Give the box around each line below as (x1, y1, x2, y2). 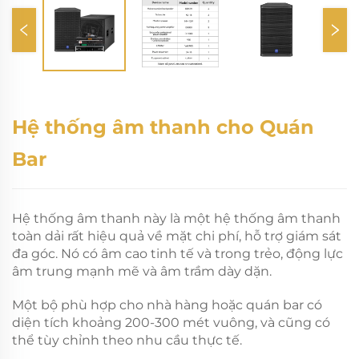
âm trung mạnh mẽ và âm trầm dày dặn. (12, 264, 272, 280)
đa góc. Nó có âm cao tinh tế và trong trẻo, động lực (12, 246, 343, 262)
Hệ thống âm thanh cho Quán (12, 115, 314, 139)
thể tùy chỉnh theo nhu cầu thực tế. (12, 333, 242, 349)
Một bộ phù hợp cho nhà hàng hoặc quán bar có (12, 297, 322, 313)
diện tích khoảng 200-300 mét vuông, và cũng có (12, 315, 330, 331)
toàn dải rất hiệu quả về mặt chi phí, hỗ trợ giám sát (12, 228, 341, 244)
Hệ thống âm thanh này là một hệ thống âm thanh (12, 211, 341, 227)
